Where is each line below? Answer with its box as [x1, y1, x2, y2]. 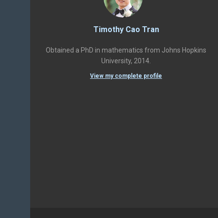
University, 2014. [101, 57, 151, 65]
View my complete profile [90, 73, 162, 79]
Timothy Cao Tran [93, 25, 159, 34]
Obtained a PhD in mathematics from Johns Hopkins [46, 46, 206, 54]
